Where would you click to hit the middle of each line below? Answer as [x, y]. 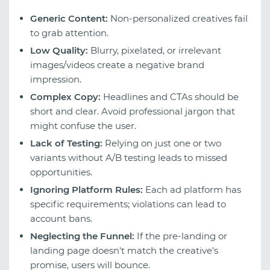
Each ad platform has [192, 189]
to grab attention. [69, 33]
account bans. [61, 218]
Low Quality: [59, 50]
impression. [56, 79]
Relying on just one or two [162, 143]
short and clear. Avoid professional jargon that [133, 111]
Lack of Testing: [66, 143]
